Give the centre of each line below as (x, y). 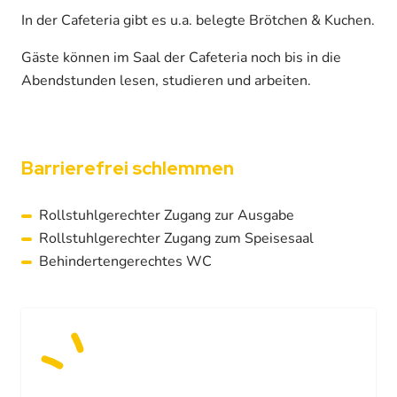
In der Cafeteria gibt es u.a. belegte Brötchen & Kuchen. (198, 20)
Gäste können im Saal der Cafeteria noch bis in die (181, 57)
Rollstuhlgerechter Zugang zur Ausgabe (167, 215)
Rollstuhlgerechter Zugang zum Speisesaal (176, 238)
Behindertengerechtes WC (125, 261)
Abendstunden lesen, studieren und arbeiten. (166, 80)
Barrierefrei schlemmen (128, 167)
